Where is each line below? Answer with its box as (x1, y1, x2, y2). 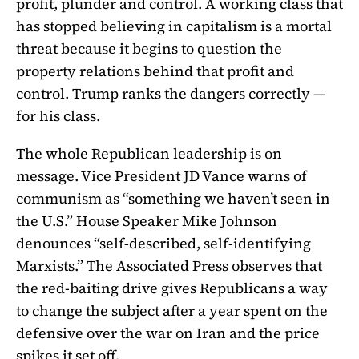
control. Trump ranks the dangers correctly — (16, 83, 325, 103)
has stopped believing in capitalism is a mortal (16, 15, 332, 36)
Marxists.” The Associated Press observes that (16, 256, 322, 276)
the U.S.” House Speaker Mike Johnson (16, 211, 277, 232)
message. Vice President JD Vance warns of (16, 166, 307, 187)
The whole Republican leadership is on (16, 143, 282, 164)
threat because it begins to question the (16, 38, 282, 58)
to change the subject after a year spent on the (16, 301, 328, 321)
